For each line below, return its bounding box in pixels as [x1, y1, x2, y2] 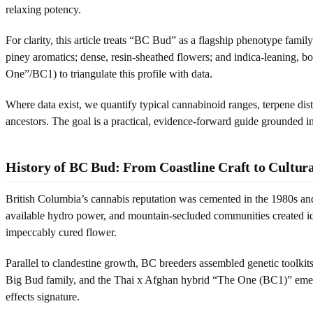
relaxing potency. [6, 3, 81, 15]
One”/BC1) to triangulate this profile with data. [6, 67, 212, 80]
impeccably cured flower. [6, 226, 117, 238]
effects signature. [6, 290, 80, 303]
